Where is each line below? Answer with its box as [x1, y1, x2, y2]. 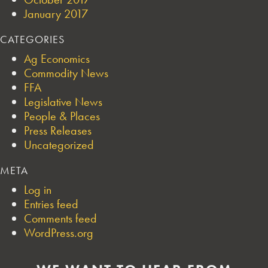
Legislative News [24, 93, 102, 109]
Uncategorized [24, 136, 94, 153]
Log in [24, 181, 51, 197]
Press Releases [24, 122, 92, 138]
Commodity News [24, 65, 108, 81]
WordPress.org [24, 224, 93, 240]
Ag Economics [24, 50, 90, 66]
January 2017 [24, 5, 88, 22]
